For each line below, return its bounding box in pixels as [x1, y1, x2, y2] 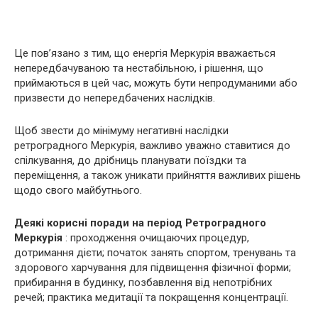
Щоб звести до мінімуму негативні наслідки [14, 124, 229, 137]
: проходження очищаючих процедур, [62, 231, 249, 244]
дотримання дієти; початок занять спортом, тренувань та [14, 246, 296, 259]
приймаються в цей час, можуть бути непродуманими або [14, 77, 297, 89]
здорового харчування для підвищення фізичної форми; [14, 261, 291, 274]
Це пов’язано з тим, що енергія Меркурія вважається [14, 47, 275, 60]
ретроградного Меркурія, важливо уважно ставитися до [14, 139, 290, 152]
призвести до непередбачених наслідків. [14, 92, 215, 104]
